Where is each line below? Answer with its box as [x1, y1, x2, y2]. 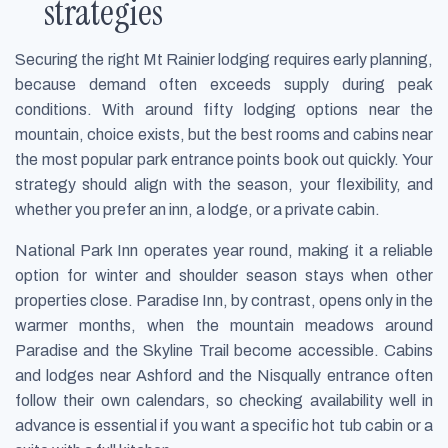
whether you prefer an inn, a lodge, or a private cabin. [15, 200, 380, 218]
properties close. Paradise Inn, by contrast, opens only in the [15, 291, 433, 309]
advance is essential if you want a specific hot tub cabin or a [15, 416, 433, 434]
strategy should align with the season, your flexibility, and [15, 175, 433, 193]
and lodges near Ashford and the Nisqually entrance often [15, 366, 433, 384]
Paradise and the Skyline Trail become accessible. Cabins [15, 341, 433, 359]
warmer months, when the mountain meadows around [15, 316, 433, 334]
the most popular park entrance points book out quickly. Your [15, 150, 433, 168]
